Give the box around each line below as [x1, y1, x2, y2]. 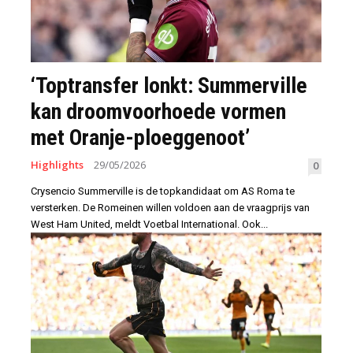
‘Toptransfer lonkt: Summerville [31, 72, 307, 99]
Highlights [31, 158, 84, 173]
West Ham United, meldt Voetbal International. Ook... [31, 218, 268, 231]
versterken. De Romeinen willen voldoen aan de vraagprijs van [31, 202, 310, 214]
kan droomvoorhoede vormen [31, 98, 286, 125]
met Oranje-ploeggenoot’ [31, 124, 250, 151]
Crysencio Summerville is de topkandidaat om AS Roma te [31, 185, 295, 198]
